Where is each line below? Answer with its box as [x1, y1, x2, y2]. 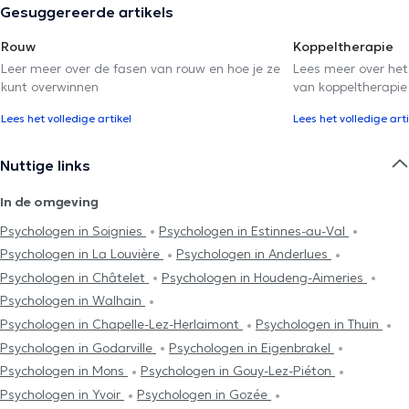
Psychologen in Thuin [256, 316, 383, 333]
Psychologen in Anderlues [176, 246, 331, 263]
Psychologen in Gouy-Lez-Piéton [141, 362, 335, 380]
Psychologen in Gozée [137, 385, 271, 403]
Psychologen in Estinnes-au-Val [159, 222, 349, 239]
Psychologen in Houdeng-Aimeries [162, 268, 367, 286]
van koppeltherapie [293, 78, 407, 95]
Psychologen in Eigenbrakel [169, 339, 334, 356]
